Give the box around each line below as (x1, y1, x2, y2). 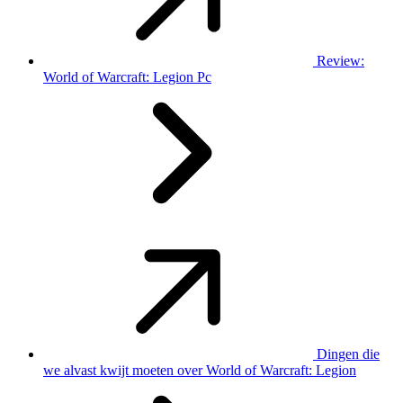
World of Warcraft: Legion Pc (43, 69, 211, 85)
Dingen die (317, 346, 380, 363)
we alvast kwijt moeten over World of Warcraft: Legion (43, 363, 356, 379)
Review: (317, 53, 364, 69)
